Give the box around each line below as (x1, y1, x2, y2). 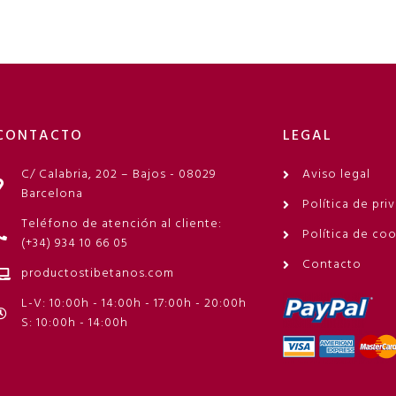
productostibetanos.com (21, 263, 175, 285)
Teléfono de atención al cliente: (21, 214, 223, 235)
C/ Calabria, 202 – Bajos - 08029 (21, 164, 217, 186)
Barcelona (21, 184, 84, 205)
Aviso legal (302, 164, 371, 186)
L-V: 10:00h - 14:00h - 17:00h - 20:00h (21, 293, 247, 315)
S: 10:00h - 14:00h (21, 313, 129, 334)
